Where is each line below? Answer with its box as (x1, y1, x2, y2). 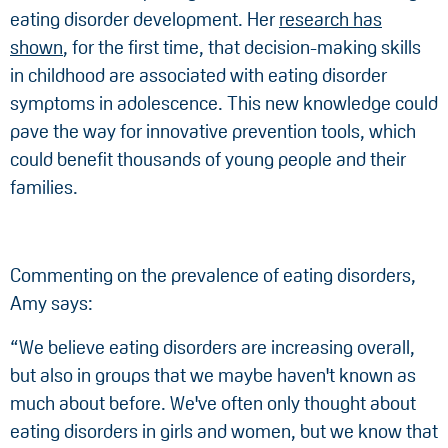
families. (10, 177, 78, 199)
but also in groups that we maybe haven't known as (10, 365, 416, 387)
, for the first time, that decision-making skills (63, 37, 421, 59)
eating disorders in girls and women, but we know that (10, 421, 438, 443)
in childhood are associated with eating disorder (10, 65, 387, 87)
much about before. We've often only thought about (10, 393, 416, 415)
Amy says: (10, 293, 93, 315)
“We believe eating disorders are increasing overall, (10, 337, 415, 359)
